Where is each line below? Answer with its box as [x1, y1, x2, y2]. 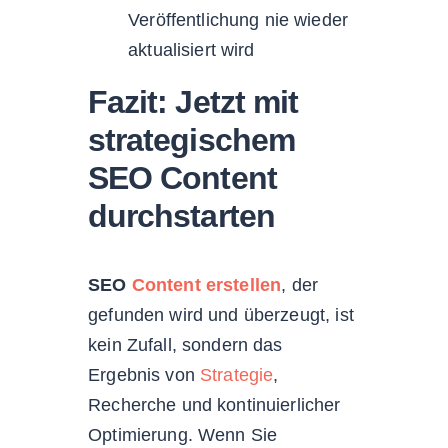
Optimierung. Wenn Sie [88, 425, 278, 446]
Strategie [200, 365, 274, 386]
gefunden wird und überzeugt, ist [88, 305, 354, 326]
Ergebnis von [88, 365, 201, 386]
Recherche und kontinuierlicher [88, 395, 341, 416]
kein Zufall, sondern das [88, 335, 283, 356]
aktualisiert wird [128, 39, 255, 60]
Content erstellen [131, 275, 282, 296]
